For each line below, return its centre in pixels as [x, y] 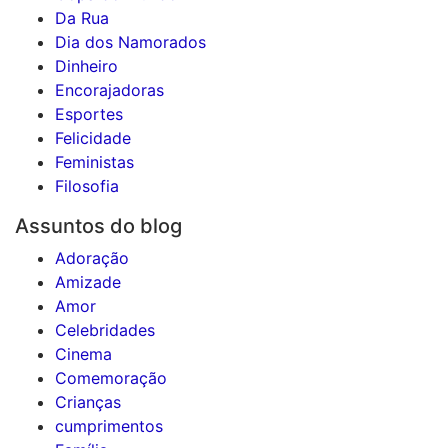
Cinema [83, 354]
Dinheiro [86, 66]
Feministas [94, 162]
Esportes [89, 114]
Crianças [88, 402]
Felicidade [93, 138]
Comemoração [111, 378]
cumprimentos [109, 426]
